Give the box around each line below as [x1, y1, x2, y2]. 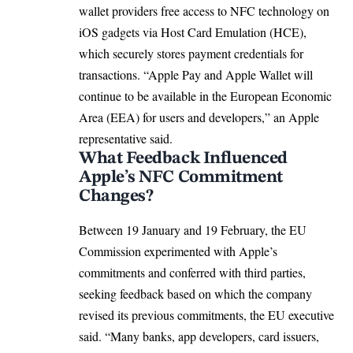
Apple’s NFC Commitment [79, 169, 283, 187]
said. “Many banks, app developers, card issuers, [79, 328, 319, 345]
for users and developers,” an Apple [139, 109, 319, 126]
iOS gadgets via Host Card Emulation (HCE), [79, 24, 307, 41]
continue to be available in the [79, 87, 230, 105]
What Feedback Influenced [79, 150, 288, 168]
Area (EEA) [79, 109, 139, 126]
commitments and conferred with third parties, [79, 264, 306, 281]
